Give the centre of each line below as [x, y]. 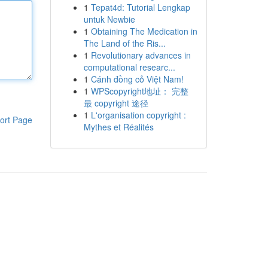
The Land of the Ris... [124, 43]
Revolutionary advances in [141, 55]
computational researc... [129, 67]
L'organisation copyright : [138, 115]
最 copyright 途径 [116, 103]
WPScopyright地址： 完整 [139, 91]
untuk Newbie [109, 19]
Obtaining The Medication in [144, 31]
